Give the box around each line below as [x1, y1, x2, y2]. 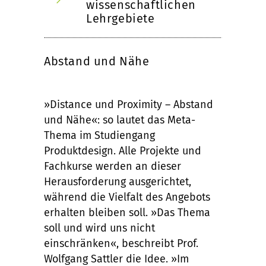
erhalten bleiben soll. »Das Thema [44, 206, 210, 219]
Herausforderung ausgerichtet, [44, 175, 191, 188]
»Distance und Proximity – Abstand [44, 98, 213, 111]
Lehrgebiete [86, 11, 155, 26]
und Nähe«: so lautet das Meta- [44, 113, 195, 126]
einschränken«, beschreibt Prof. [44, 237, 198, 250]
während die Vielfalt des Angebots [44, 191, 210, 204]
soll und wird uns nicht [44, 221, 155, 235]
